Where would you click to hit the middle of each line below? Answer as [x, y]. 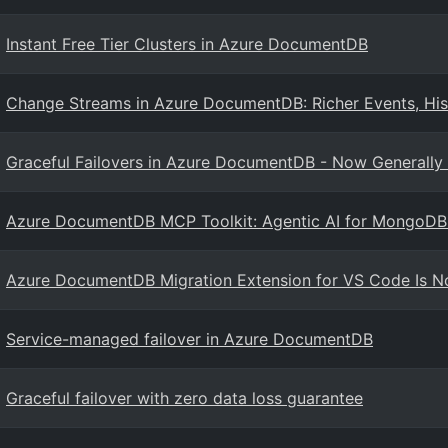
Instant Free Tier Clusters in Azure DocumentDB [187, 44]
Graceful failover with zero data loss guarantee [184, 398]
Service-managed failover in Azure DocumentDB [189, 339]
